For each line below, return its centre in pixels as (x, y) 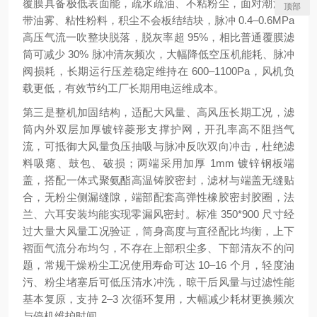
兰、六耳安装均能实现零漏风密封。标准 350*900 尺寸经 (158, 214)
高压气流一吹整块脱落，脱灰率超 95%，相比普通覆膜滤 (158, 37)
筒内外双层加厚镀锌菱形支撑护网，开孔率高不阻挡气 (158, 129)
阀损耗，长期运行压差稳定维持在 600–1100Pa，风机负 (158, 71)
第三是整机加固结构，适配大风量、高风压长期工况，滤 (158, 112)
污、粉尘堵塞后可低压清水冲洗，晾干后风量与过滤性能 (158, 282)
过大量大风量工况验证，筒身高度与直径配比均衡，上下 (158, 231)
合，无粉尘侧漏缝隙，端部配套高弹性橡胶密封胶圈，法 (158, 197)
